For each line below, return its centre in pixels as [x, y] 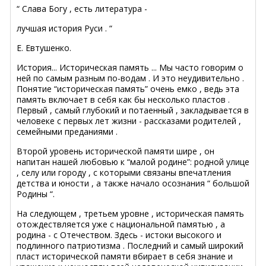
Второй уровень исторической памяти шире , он [115, 151]
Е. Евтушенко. [44, 47]
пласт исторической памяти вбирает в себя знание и [125, 256]
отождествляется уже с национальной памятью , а [121, 224]
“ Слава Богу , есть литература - [82, 8]
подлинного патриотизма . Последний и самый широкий [130, 245]
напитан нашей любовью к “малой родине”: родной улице [133, 161]
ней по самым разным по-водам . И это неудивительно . [130, 78]
